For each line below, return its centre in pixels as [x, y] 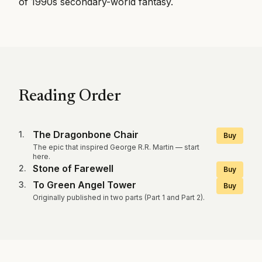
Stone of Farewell [73, 168]
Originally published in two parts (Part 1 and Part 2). [119, 197]
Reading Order [70, 96]
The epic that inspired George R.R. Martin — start [116, 147]
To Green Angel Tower [85, 185]
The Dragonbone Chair [86, 135]
